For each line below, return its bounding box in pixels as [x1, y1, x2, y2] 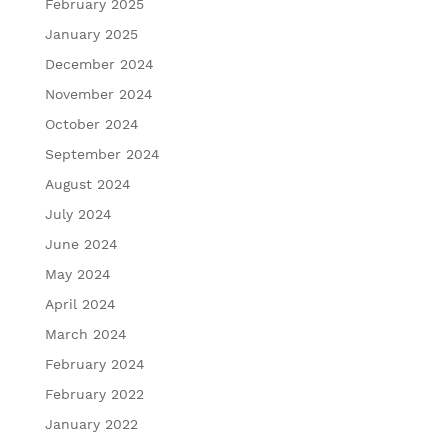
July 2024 [44, 205, 112, 222]
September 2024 [44, 145, 160, 162]
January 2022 [44, 415, 138, 432]
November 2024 [44, 85, 153, 102]
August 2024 [44, 175, 131, 192]
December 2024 [44, 55, 154, 72]
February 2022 [44, 385, 144, 402]
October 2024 [44, 115, 139, 132]
